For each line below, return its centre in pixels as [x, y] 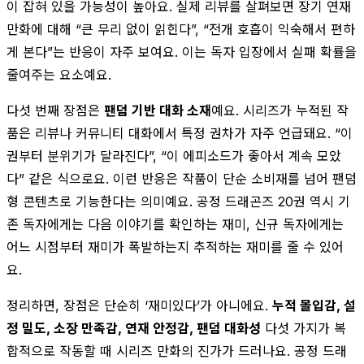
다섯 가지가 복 [303, 328]
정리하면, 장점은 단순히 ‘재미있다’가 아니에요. [139, 305]
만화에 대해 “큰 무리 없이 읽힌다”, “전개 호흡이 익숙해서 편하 [181, 29]
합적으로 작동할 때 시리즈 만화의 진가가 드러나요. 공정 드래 [177, 351]
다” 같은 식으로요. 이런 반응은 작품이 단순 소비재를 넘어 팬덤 [182, 178]
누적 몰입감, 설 [314, 305]
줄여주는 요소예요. [59, 74]
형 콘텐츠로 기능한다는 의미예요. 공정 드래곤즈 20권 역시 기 [178, 201]
